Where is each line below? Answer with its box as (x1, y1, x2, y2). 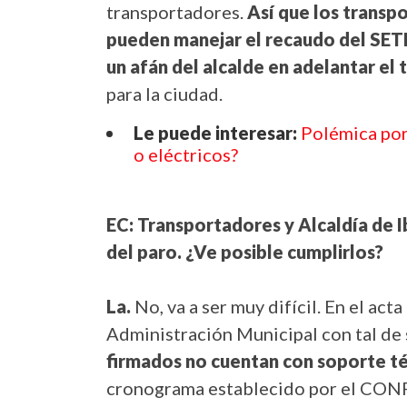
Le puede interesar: (134, 122, 301, 144)
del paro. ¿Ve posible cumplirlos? (106, 241, 383, 263)
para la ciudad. (106, 83, 223, 105)
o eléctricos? (134, 144, 238, 166)
